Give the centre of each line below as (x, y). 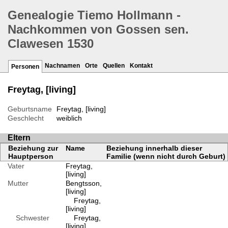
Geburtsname (30, 109)
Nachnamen (62, 66)
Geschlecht (26, 118)
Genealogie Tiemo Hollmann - (94, 15)
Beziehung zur (33, 148)
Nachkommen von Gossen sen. (98, 30)
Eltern (19, 138)
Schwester (28, 218)
